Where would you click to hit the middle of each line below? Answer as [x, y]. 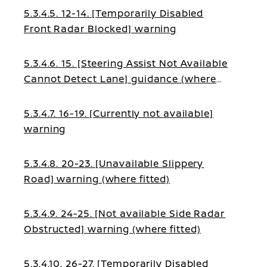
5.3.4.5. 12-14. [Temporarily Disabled [114, 13]
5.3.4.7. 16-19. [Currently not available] [119, 113]
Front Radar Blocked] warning [100, 29]
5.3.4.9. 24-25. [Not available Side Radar [125, 213]
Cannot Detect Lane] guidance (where [120, 79]
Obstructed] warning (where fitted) [112, 229]
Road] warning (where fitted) [97, 179]
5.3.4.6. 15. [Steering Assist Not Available [126, 63]
